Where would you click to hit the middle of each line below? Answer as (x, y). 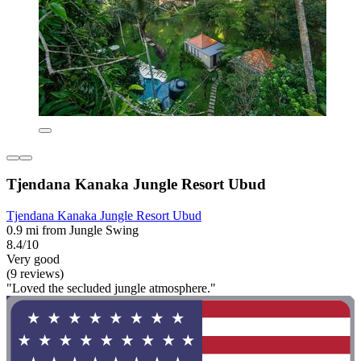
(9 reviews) (35, 274)
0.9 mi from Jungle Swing (73, 230)
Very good (33, 259)
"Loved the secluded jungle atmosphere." (111, 288)
